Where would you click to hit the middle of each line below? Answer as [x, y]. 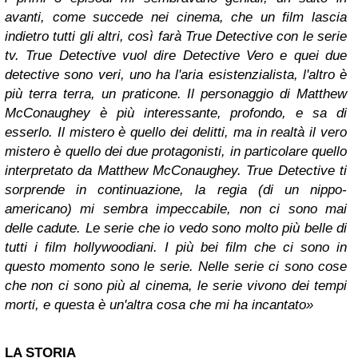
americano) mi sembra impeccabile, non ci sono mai [176, 209]
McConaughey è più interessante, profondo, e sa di [176, 113]
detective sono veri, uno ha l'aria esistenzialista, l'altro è [176, 75]
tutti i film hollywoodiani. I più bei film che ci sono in [176, 248]
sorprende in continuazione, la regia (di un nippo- [176, 190]
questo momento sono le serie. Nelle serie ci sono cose [176, 267]
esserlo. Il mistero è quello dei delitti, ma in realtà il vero [176, 133]
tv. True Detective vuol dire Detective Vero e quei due [176, 56]
